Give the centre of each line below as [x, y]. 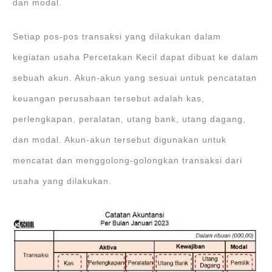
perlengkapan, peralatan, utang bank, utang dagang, [130, 120]
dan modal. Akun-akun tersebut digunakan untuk [120, 140]
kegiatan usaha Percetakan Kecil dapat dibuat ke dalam [136, 58]
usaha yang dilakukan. [63, 182]
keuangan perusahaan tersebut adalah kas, [109, 99]
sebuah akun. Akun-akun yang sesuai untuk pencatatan [135, 78]
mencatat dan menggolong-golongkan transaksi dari [128, 161]
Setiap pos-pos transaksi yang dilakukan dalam [117, 37]
